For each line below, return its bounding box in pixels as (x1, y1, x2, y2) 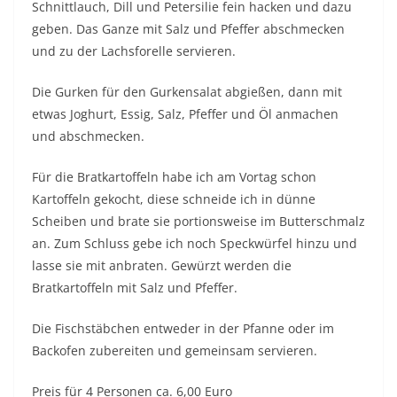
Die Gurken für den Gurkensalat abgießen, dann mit (32, 83, 342, 101)
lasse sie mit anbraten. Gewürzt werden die (32, 257, 292, 275)
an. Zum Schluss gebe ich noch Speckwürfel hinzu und (32, 235, 357, 253)
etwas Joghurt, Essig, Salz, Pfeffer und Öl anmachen (32, 105, 339, 123)
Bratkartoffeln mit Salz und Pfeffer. (32, 279, 237, 297)
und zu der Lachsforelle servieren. (32, 43, 236, 60)
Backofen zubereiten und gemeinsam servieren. (32, 342, 317, 360)
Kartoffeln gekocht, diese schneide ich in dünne (32, 191, 315, 208)
